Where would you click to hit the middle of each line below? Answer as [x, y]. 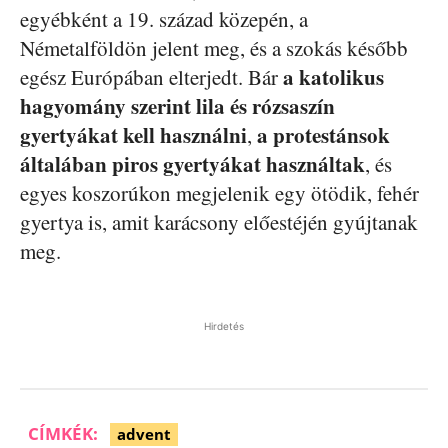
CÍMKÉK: [63, 434]
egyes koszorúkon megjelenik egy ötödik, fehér [219, 193]
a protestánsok [323, 135]
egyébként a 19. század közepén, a [164, 19]
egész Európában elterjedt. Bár [151, 77]
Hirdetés [224, 326]
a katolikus [333, 77]
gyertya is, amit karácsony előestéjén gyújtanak [219, 222]
